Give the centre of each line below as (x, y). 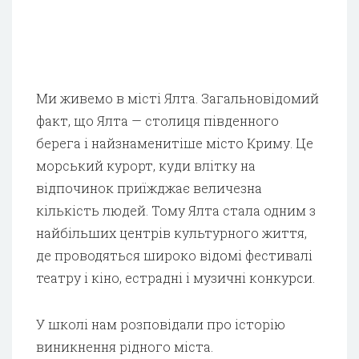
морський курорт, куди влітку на (146, 165)
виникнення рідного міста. (125, 346)
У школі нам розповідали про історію (161, 324)
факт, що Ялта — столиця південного (157, 120)
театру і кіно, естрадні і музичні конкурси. (175, 277)
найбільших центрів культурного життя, (171, 232)
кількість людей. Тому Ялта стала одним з (176, 210)
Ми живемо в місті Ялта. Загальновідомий (177, 98)
